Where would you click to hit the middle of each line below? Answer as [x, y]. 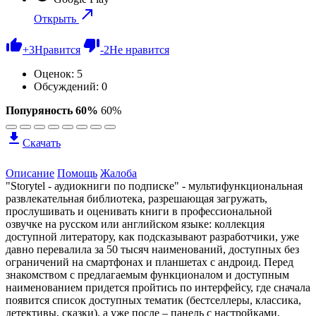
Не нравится [139, 49]
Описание [30, 173]
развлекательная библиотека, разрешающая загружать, [136, 198]
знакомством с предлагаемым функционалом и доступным [147, 274]
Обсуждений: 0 [71, 86]
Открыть [56, 18]
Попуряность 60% [52, 110]
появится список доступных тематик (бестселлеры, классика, [153, 300]
